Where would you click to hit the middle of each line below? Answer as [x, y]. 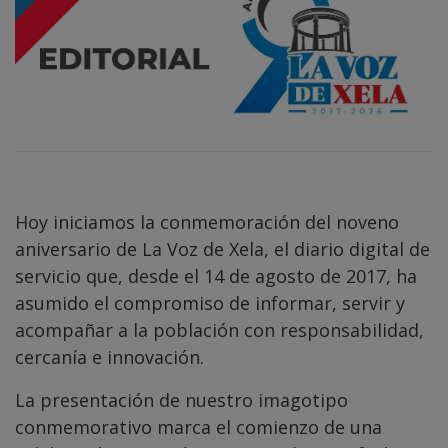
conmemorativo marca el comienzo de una [198, 427]
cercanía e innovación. [109, 357]
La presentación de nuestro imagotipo [181, 400]
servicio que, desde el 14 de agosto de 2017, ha [216, 276]
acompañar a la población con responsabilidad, [219, 330]
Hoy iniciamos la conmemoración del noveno [207, 222]
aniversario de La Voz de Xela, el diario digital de [222, 249]
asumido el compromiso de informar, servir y [210, 303]
